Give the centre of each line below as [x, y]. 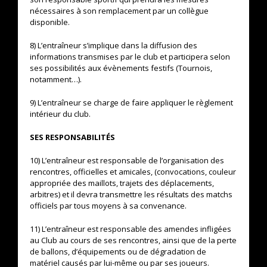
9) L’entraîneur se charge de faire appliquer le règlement [131, 103]
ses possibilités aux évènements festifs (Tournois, [121, 68]
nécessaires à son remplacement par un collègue [119, 11]
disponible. [50, 22]
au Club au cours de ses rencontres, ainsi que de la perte [133, 240]
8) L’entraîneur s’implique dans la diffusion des [114, 45]
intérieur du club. [60, 114]
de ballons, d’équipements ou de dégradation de [118, 252]
